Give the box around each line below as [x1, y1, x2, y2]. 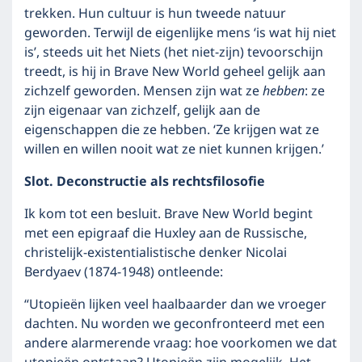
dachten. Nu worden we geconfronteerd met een [24, 314, 325, 335]
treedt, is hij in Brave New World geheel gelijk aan [24, 61, 326, 82]
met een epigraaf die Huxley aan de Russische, [24, 223, 307, 244]
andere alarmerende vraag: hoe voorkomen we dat [24, 333, 337, 354]
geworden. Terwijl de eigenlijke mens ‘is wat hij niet [24, 23, 336, 44]
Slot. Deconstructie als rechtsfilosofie [24, 171, 265, 192]
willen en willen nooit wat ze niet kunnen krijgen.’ [24, 139, 324, 160]
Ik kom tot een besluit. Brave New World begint [24, 204, 313, 225]
